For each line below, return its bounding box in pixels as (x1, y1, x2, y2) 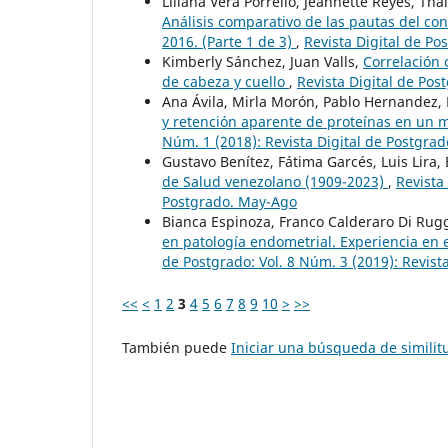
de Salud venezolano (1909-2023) (162, 172, 388, 192)
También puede (122, 338, 231, 358)
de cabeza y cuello (162, 72, 289, 92)
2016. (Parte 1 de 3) (162, 32, 296, 52)
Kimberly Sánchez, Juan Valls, (162, 52, 363, 72)
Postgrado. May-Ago (162, 192, 297, 212)
